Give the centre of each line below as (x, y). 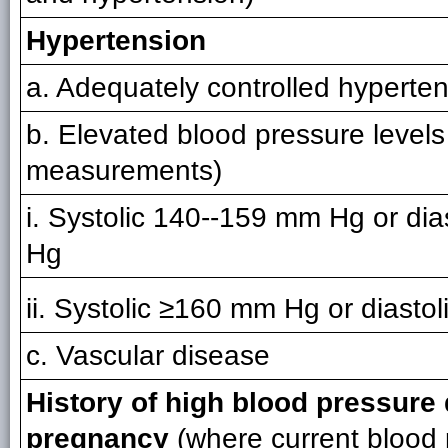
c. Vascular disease (148, 355)
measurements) (124, 170)
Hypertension (116, 40)
